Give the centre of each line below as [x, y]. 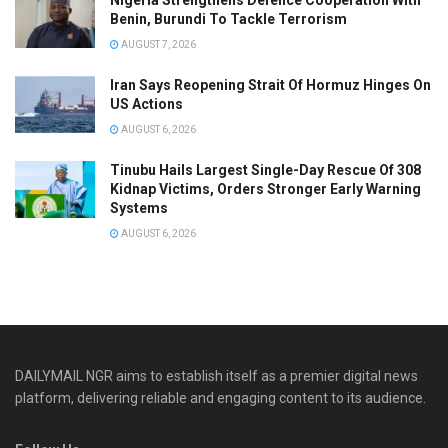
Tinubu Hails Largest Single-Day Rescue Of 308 [265, 169]
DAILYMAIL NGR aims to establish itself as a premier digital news [216, 375]
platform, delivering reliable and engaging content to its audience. [220, 397]
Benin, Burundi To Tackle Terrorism [228, 18]
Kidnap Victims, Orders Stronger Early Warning [265, 188]
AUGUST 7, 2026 [157, 44]
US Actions [146, 103]
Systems [139, 207]
